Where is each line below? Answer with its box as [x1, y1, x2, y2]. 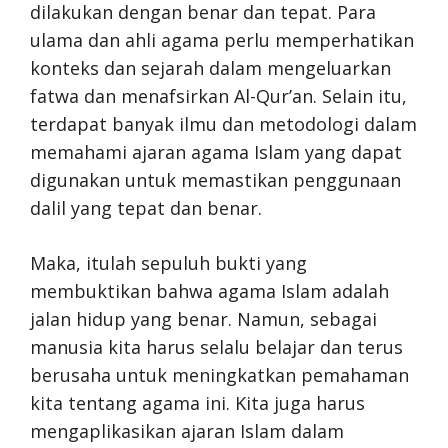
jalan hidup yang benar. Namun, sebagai [30, 307, 377, 331]
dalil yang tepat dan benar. [30, 196, 262, 220]
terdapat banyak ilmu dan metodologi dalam [30, 112, 417, 136]
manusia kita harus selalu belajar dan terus [30, 335, 403, 359]
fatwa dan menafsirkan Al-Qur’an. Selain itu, [30, 84, 407, 108]
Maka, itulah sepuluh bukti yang [30, 251, 307, 275]
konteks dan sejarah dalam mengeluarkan [30, 56, 391, 80]
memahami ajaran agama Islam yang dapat [30, 140, 402, 164]
